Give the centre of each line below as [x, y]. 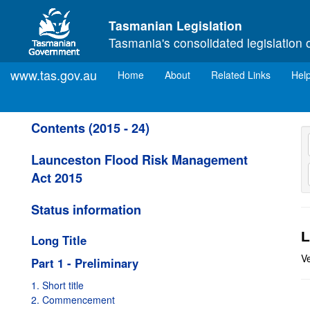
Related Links [241, 75]
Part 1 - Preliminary [85, 263]
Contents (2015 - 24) [90, 128]
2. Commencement [73, 300]
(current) [162, 74]
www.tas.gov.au [54, 75]
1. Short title [57, 285]
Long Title [59, 240]
